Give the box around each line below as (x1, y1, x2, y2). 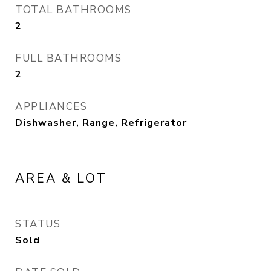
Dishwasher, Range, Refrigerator (15, 116, 187, 129)
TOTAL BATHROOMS (15, 3, 132, 17)
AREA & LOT (15, 170, 107, 187)
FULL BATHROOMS (15, 51, 122, 65)
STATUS (15, 217, 60, 231)
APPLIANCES (15, 100, 87, 114)
